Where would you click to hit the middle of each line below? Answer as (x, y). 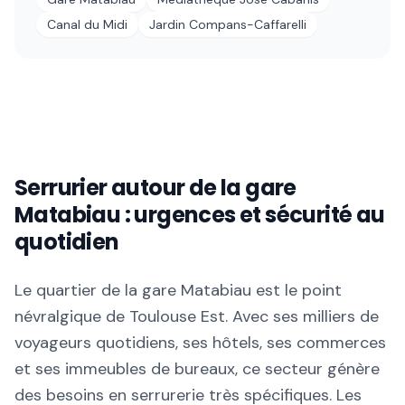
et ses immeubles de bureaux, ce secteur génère (197, 369)
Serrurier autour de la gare (155, 188)
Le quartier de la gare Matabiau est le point (178, 290)
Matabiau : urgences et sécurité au (200, 215)
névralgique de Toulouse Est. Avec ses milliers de (197, 316)
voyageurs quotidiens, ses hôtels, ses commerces (200, 343)
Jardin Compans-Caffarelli (228, 24)
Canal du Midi (87, 24)
